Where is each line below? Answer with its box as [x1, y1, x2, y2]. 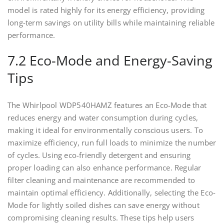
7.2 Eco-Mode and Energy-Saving [7, 51, 212, 70]
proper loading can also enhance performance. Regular [7, 162, 201, 173]
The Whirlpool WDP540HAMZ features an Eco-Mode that [7, 100, 207, 110]
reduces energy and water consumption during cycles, [7, 112, 198, 123]
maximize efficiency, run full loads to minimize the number [7, 137, 216, 148]
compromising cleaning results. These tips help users [7, 212, 194, 223]
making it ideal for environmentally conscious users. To [7, 125, 203, 135]
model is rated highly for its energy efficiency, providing [7, 5, 205, 15]
